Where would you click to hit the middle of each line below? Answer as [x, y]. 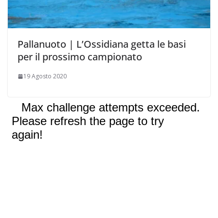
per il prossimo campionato [80, 57]
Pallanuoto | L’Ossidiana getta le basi [102, 44]
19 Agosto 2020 [45, 76]
